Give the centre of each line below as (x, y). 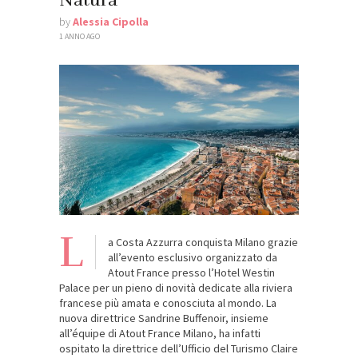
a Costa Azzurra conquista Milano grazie (203, 242)
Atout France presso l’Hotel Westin (191, 272)
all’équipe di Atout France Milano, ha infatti (160, 333)
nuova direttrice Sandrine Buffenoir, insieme (164, 318)
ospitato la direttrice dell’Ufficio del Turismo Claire (179, 348)
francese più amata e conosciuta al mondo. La (168, 302)
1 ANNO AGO (80, 37)
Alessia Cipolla (111, 22)
